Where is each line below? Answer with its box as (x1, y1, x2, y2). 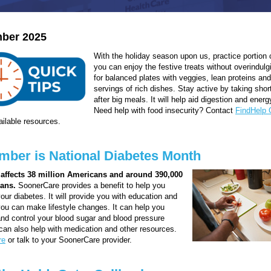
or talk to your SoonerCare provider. (5, 235, 132, 244)
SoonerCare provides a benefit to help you (16, 180, 165, 190)
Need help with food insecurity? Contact (94, 105, 235, 115)
